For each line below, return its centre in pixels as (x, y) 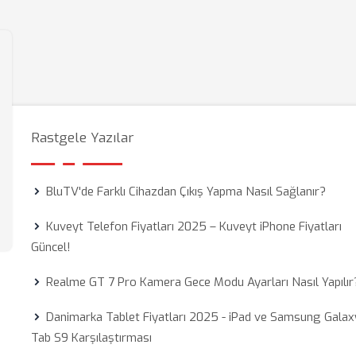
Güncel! (51, 247)
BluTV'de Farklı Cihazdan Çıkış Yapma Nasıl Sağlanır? (186, 192)
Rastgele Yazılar (83, 138)
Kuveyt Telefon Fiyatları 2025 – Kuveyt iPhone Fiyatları (194, 226)
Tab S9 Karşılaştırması (92, 338)
